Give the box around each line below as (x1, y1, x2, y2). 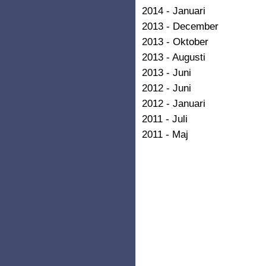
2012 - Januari (142, 97, 205, 109)
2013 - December (142, 20, 218, 32)
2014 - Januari (142, 4, 205, 17)
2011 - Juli (142, 112, 188, 125)
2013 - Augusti (142, 50, 205, 63)
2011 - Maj (142, 128, 188, 140)
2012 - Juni (142, 81, 191, 94)
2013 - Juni (142, 66, 191, 78)
